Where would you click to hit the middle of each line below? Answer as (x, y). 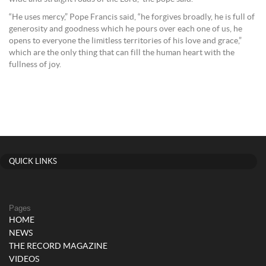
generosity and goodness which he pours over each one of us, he (126, 29)
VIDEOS (24, 259)
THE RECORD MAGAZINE (58, 246)
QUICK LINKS (33, 161)
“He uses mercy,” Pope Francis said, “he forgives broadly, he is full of (132, 17)
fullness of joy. (35, 65)
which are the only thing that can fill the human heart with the (122, 53)
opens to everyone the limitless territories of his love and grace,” (125, 41)
